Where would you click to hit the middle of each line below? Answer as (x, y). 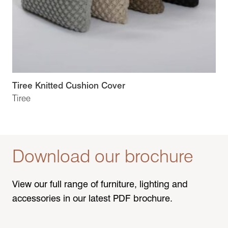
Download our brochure (103, 156)
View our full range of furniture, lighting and (100, 184)
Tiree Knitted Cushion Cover (69, 85)
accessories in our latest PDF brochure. (92, 198)
